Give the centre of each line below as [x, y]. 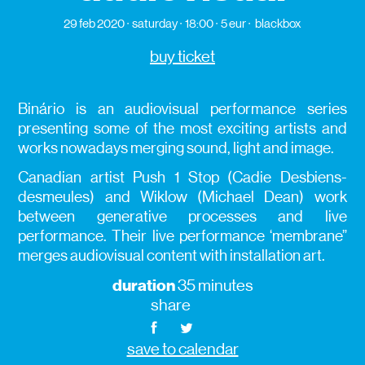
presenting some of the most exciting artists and [182, 129]
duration [143, 286]
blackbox [278, 24]
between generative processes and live [182, 217]
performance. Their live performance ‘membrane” [182, 236]
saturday [155, 24]
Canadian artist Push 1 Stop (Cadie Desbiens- [182, 178]
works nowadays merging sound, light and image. [176, 148]
